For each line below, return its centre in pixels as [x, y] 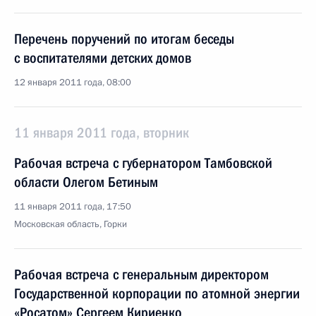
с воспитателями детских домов [103, 58]
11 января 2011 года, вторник [102, 133]
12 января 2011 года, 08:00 [73, 83]
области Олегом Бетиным [86, 182]
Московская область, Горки [71, 224]
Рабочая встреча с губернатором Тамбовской [143, 163]
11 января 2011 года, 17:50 [73, 207]
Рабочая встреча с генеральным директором [141, 274]
